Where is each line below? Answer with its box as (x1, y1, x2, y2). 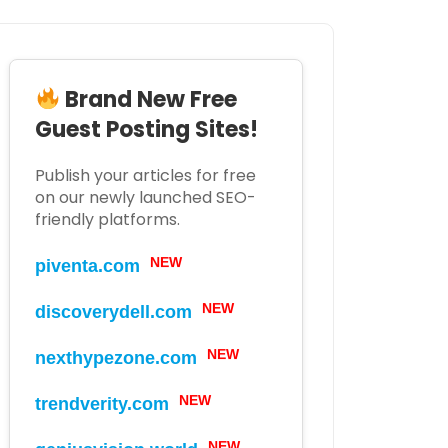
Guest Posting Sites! (35, 114, 258, 146)
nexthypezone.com (35, 348, 197, 369)
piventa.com (35, 256, 140, 277)
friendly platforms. (35, 208, 180, 232)
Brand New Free (60, 84, 238, 116)
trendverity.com (35, 394, 169, 415)
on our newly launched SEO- (35, 186, 256, 210)
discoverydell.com (35, 302, 192, 323)
